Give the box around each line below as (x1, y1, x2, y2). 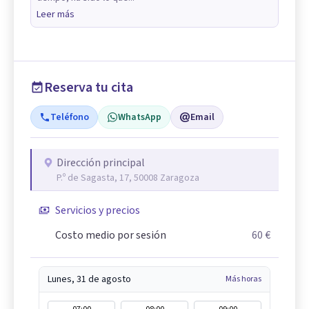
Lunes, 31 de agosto (48, 272, 131, 286)
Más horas (226, 272, 261, 285)
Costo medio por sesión (55, 227, 166, 243)
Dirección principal (57, 154, 145, 170)
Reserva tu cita (44, 77, 133, 97)
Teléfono (50, 110, 89, 124)
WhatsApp (118, 110, 161, 124)
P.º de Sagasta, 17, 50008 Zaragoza (57, 170, 199, 185)
